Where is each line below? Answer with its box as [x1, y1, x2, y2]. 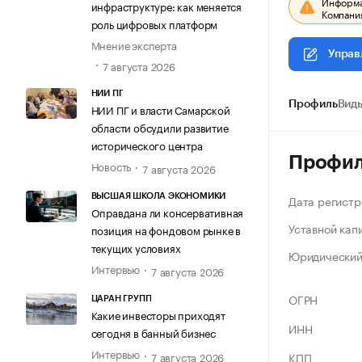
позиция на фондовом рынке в [90, 221, 242, 238]
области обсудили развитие [90, 118, 229, 135]
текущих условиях [90, 239, 181, 256]
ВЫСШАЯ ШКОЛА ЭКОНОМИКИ [90, 192, 226, 201]
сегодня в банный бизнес [90, 324, 216, 341]
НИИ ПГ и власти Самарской [90, 100, 230, 117]
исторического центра [90, 136, 203, 153]
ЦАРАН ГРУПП [90, 294, 152, 304]
